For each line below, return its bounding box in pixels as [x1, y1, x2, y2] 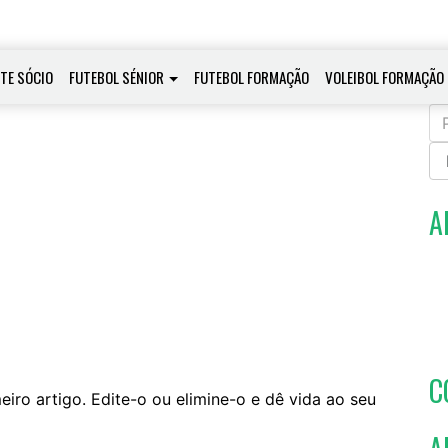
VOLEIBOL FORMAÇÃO [325, 65, 444, 88]
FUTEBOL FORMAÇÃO [194, 65, 309, 88]
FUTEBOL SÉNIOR [69, 65, 165, 88]
